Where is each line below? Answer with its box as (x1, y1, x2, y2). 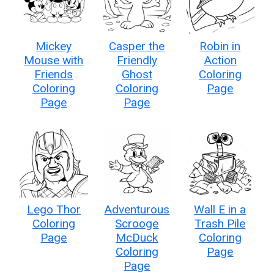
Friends (34, 67, 73, 81)
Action (203, 53, 237, 67)
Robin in (199, 39, 241, 53)
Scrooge (115, 216, 159, 231)
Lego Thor (26, 202, 81, 217)
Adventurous (104, 202, 170, 217)
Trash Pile (194, 216, 246, 231)
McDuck (116, 230, 158, 245)
